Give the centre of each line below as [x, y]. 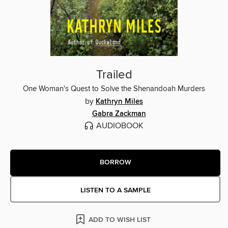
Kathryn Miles [119, 102]
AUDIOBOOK [120, 125]
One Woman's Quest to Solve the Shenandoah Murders [114, 89]
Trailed [114, 75]
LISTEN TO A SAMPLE [115, 190]
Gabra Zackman [119, 114]
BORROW [115, 163]
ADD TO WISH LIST [120, 220]
